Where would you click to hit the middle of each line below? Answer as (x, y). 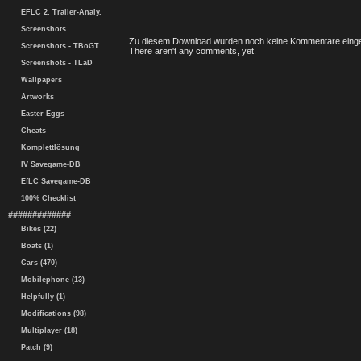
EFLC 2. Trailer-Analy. (59, 12)
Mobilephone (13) (50, 280)
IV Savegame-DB (48, 164)
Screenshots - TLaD (54, 63)
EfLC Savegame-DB (54, 181)
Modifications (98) (51, 313)
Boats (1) (35, 246)
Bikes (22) (36, 229)
